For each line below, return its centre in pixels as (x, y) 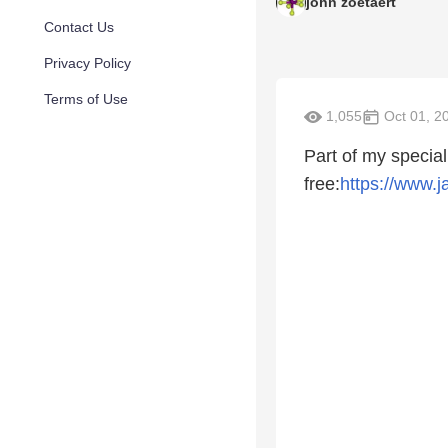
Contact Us (79, 27)
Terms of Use (86, 99)
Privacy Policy (87, 63)
